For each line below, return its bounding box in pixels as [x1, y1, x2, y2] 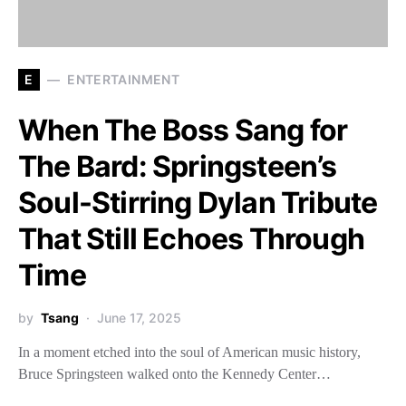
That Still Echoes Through [18, 220, 365, 256]
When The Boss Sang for [18, 111, 348, 148]
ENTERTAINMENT [67, 72, 179, 87]
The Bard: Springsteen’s [18, 148, 337, 184]
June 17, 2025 [97, 309, 181, 325]
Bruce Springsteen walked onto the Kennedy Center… [18, 365, 331, 382]
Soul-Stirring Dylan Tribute [18, 184, 378, 220]
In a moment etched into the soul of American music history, [18, 343, 361, 360]
